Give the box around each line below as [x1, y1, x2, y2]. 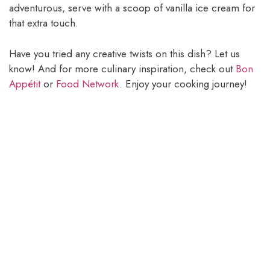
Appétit [9, 76, 40, 91]
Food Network [56, 76, 119, 91]
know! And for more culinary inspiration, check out [9, 61, 236, 76]
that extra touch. [9, 16, 78, 31]
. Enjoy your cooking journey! [119, 76, 247, 91]
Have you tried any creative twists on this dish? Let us [9, 46, 240, 61]
